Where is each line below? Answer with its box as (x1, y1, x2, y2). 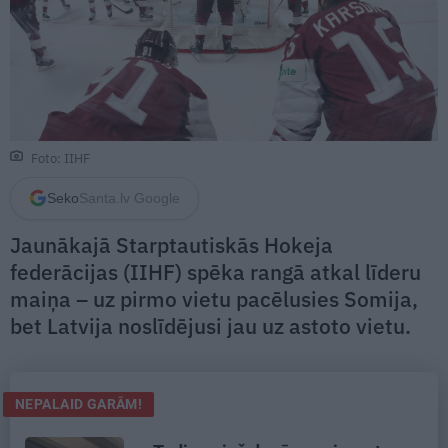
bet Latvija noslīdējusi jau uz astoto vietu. (10, 311, 411, 340)
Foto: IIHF (31, 149, 90, 167)
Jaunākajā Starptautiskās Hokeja (10, 230, 333, 259)
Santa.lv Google (79, 189, 180, 206)
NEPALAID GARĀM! (15, 395, 143, 412)
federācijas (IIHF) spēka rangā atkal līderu (10, 257, 421, 286)
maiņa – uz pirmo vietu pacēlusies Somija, (10, 284, 418, 313)
